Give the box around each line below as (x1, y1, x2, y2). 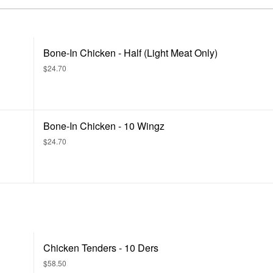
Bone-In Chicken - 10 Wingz (43, 119, 165, 133)
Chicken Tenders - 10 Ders (43, 241, 158, 255)
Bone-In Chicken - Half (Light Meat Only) (43, 46, 218, 60)
